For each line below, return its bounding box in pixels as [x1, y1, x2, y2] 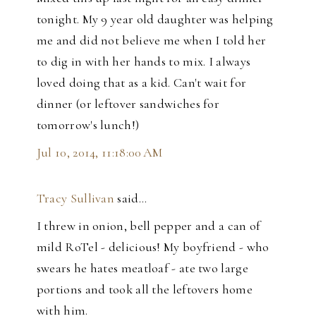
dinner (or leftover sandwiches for [36, 96, 220, 112]
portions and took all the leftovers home [36, 281, 253, 298]
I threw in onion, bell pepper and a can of [36, 218, 261, 234]
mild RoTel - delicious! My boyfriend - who [36, 239, 269, 255]
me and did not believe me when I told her [36, 32, 267, 49]
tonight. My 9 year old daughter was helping [36, 11, 274, 28]
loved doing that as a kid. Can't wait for [36, 75, 247, 91]
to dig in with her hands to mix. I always [36, 54, 251, 70]
